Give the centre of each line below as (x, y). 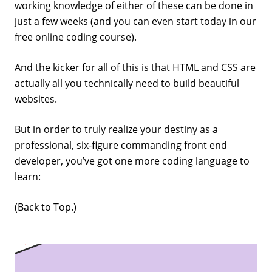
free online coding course (73, 37)
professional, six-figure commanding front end (121, 145)
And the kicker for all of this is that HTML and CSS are (135, 67)
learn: (28, 176)
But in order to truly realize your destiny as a (116, 129)
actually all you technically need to (93, 83)
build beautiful (205, 83)
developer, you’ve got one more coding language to (132, 161)
